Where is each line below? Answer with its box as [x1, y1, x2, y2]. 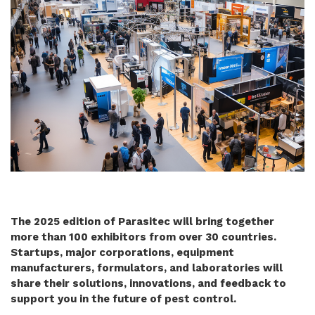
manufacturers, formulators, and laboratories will [11, 261, 283, 274]
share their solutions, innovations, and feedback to [11, 276, 286, 290]
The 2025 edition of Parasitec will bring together [11, 214, 274, 228]
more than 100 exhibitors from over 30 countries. [11, 230, 276, 243]
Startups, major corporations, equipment [11, 245, 234, 259]
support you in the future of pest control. [11, 292, 236, 305]
